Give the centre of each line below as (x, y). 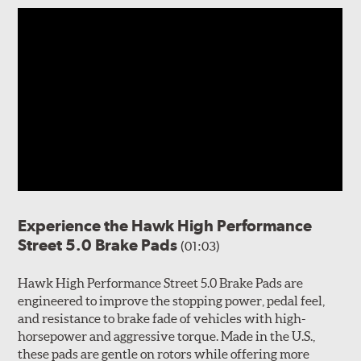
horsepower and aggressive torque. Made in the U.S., (167, 336)
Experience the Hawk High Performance (165, 225)
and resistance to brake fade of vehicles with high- (162, 318)
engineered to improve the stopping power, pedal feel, (172, 300)
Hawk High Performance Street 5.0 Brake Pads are (161, 282)
